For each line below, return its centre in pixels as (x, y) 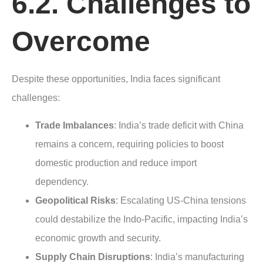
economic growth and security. (98, 238)
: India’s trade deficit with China (179, 125)
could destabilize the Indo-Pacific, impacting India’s (141, 219)
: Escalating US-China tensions (181, 200)
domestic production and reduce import (116, 163)
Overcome (81, 42)
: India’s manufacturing (197, 257)
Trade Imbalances (75, 125)
